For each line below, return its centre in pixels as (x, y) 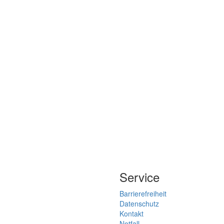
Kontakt (131, 214)
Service (139, 177)
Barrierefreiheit (143, 194)
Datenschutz (139, 204)
